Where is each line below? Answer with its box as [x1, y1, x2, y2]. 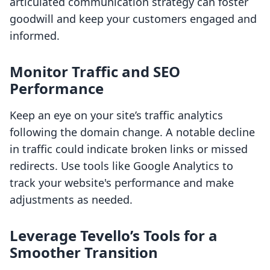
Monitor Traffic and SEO [10, 61, 180, 82]
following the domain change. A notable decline [10, 125, 255, 140]
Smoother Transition [10, 242, 158, 263]
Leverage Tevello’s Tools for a [10, 225, 218, 246]
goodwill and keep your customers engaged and [10, 11, 257, 27]
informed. [10, 28, 60, 43]
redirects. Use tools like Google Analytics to [10, 159, 233, 174]
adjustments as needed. [10, 192, 133, 207]
